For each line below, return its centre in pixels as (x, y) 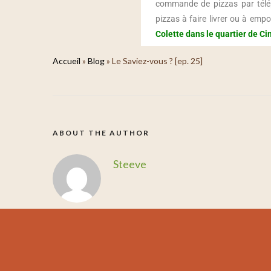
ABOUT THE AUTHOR (101, 133)
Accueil (67, 61)
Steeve (130, 164)
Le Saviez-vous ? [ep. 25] (157, 61)
